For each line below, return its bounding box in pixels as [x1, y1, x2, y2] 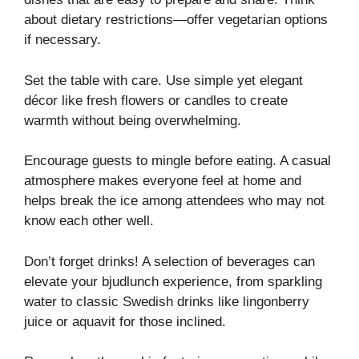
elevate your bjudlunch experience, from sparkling [24, 273, 322, 289]
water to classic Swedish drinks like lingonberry [24, 293, 309, 309]
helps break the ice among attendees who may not [24, 193, 325, 209]
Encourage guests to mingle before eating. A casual [24, 153, 331, 169]
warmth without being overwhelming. [24, 112, 241, 128]
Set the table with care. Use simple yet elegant [24, 72, 303, 88]
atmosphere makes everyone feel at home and [24, 173, 301, 189]
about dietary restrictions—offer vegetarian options [24, 12, 328, 28]
